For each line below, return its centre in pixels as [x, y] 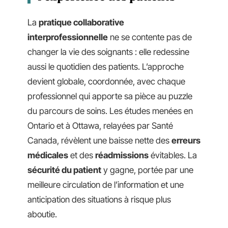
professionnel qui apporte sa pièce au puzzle [110, 96]
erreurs [186, 140]
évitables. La [173, 155]
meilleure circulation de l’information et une [106, 184]
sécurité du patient [64, 170]
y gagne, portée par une [147, 170]
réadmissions [122, 155]
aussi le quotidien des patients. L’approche [106, 66]
